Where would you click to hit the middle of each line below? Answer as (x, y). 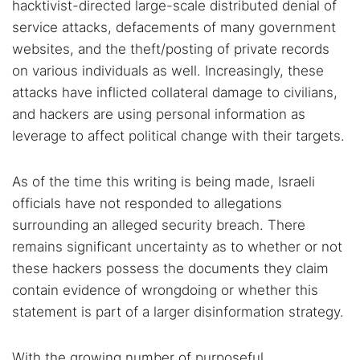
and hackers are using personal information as (159, 114)
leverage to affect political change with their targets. (178, 136)
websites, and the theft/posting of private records (171, 49)
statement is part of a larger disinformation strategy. (178, 312)
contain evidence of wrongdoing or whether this (165, 290)
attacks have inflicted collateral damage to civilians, (175, 92)
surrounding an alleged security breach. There (159, 225)
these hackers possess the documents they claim (170, 268)
